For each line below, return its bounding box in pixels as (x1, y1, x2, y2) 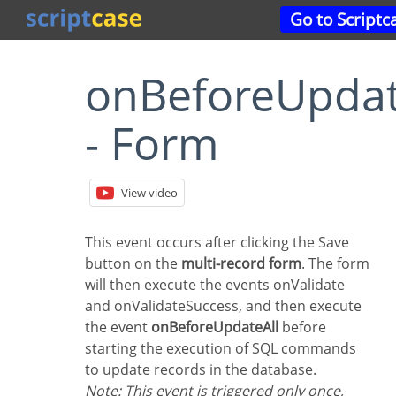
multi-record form (181, 254, 301, 273)
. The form (301, 254, 369, 273)
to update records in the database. (85, 360, 316, 379)
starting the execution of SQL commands (85, 339, 356, 358)
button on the (85, 254, 181, 273)
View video (121, 185, 178, 202)
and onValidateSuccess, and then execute (85, 296, 362, 316)
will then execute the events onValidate (85, 275, 345, 294)
